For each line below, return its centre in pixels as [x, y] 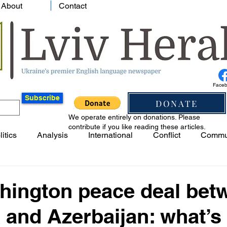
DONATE [177, 103]
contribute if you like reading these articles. [137, 127]
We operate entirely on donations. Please [134, 117]
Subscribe [42, 98]
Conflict [167, 135]
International [110, 135]
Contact [73, 6]
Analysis [52, 135]
